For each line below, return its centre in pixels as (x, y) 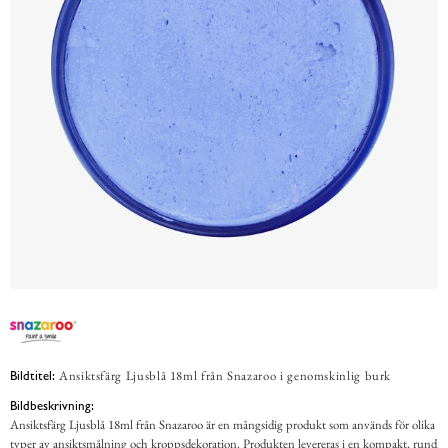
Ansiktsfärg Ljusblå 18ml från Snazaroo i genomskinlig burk (225, 375)
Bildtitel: (32, 375)
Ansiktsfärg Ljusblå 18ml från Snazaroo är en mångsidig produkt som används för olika (222, 425)
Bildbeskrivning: (52, 406)
